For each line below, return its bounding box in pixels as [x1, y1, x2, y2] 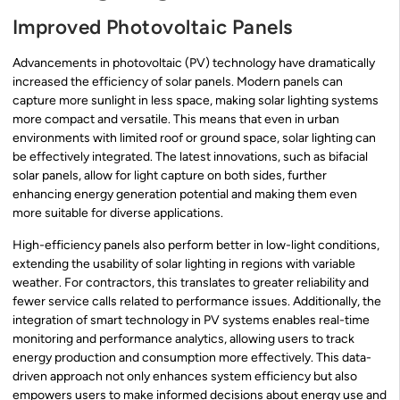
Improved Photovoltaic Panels [12, 15, 293, 40]
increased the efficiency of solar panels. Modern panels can [12, 74, 343, 90]
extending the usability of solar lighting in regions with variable [12, 255, 355, 271]
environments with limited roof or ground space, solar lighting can [12, 130, 376, 146]
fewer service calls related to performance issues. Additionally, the [12, 293, 381, 309]
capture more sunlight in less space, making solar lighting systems [12, 93, 379, 109]
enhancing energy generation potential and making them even [12, 187, 357, 203]
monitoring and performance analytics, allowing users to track [12, 330, 354, 346]
